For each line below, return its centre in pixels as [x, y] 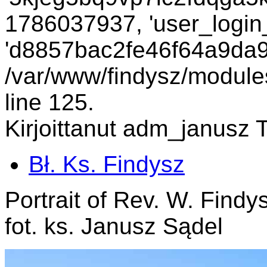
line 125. [49, 103]
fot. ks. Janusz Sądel [114, 226]
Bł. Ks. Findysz [107, 164]
